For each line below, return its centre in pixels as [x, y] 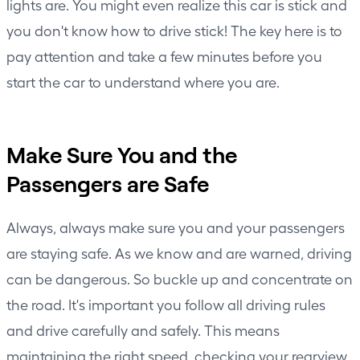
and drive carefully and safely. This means [143, 330]
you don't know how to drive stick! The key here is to [174, 30]
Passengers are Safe [108, 183]
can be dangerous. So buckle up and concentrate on [180, 278]
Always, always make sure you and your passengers [176, 227]
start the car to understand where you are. [143, 82]
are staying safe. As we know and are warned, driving [179, 253]
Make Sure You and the [122, 154]
